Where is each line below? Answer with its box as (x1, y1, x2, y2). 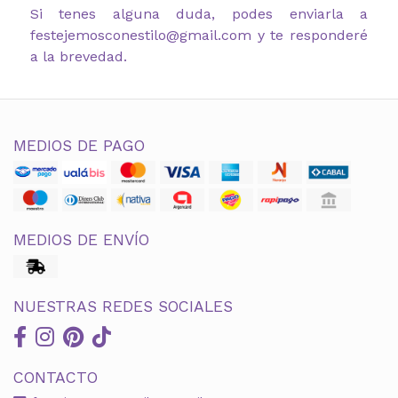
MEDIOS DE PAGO (13, 136, 145, 155)
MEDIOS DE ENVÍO (13, 230, 149, 249)
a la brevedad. (29, 47, 127, 65)
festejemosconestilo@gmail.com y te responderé (29, 26, 369, 44)
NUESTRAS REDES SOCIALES (13, 297, 233, 315)
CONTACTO (13, 368, 98, 386)
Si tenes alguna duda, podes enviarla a (29, 4, 369, 22)
